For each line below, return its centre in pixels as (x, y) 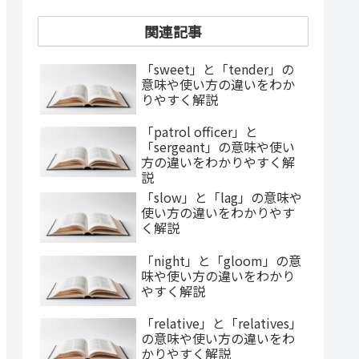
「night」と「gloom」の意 (221, 260)
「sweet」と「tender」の (218, 69)
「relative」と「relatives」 (222, 323)
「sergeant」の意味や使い (218, 147)
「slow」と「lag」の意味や (222, 198)
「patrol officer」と (200, 132)
